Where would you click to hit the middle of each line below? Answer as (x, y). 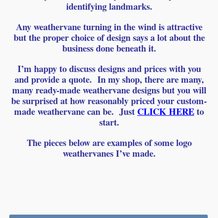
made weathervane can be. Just (76, 111)
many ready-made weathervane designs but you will (109, 90)
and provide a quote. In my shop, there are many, (109, 79)
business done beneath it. (109, 48)
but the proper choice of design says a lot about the (109, 37)
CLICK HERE (166, 111)
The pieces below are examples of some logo (109, 142)
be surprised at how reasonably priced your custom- (109, 100)
